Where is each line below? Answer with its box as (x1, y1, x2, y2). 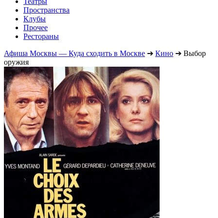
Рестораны (23, 32, 59, 40)
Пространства (23, 5, 70, 14)
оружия (4, 57, 29, 66)
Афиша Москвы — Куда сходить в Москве (4, 49, 145, 57)
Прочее (23, 23, 48, 32)
